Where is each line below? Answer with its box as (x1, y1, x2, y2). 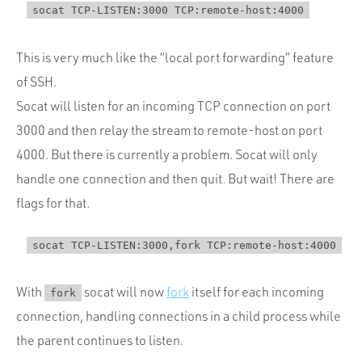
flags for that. (16, 195, 90, 212)
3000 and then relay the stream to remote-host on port (16, 122, 322, 139)
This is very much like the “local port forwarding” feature (16, 49, 334, 66)
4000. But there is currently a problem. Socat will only (16, 146, 318, 163)
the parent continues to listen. (16, 332, 183, 349)
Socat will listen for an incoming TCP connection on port (16, 98, 330, 115)
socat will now (82, 284, 166, 301)
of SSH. (16, 74, 57, 90)
